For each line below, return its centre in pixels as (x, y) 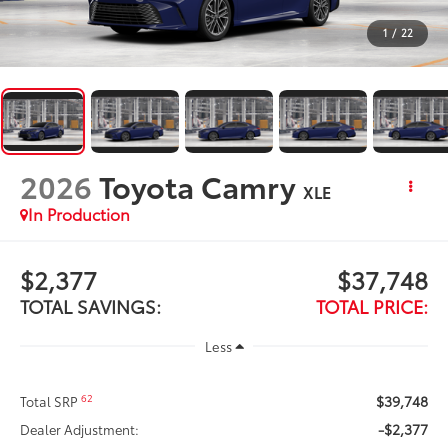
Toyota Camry (198, 186)
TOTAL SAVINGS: (91, 306)
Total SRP (51, 401)
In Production (79, 214)
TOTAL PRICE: (371, 306)
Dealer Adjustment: (80, 429)
